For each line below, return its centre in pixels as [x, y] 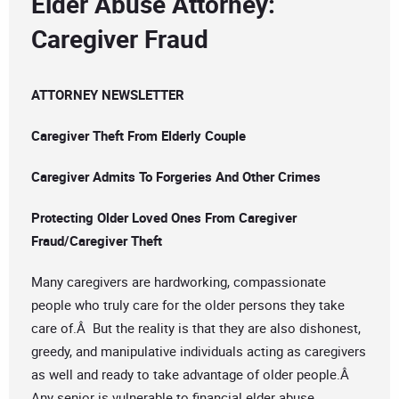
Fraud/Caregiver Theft [97, 241]
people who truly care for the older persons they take [188, 305]
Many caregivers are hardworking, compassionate [179, 282]
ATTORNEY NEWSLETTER [108, 95]
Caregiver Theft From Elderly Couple [138, 136]
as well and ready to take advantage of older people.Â [192, 375]
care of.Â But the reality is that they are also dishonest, [196, 328]
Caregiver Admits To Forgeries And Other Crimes [176, 177]
